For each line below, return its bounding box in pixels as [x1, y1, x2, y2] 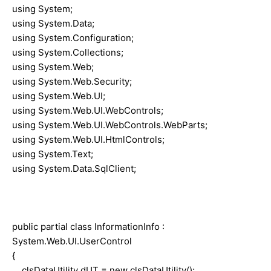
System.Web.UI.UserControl [12, 235, 132, 247]
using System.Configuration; [12, 31, 134, 44]
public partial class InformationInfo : [12, 220, 165, 232]
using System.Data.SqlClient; [12, 162, 136, 174]
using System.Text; [12, 148, 93, 160]
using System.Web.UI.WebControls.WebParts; [12, 119, 207, 131]
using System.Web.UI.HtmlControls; [12, 133, 165, 145]
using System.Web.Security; [12, 75, 132, 87]
